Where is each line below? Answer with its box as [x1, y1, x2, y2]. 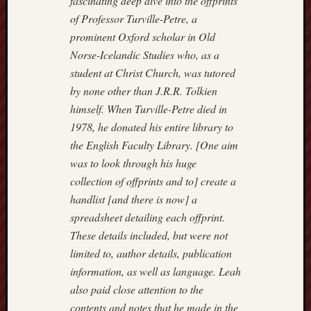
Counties [269, 111, 303, 124]
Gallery [269, 157, 296, 170]
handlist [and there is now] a [70, 192, 197, 206]
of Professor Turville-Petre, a [70, 11, 197, 26]
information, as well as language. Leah [70, 264, 241, 278]
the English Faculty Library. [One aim [70, 137, 238, 152]
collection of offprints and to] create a [70, 174, 236, 188]
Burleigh [269, 294, 302, 308]
